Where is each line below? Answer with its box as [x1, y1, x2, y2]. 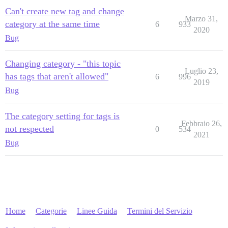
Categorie [35, 207, 67, 215]
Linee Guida [76, 207, 117, 215]
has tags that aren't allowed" [5, 71, 108, 81]
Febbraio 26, [181, 119, 222, 128]
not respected [5, 124, 54, 134]
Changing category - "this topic [5, 59, 121, 69]
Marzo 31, [185, 14, 218, 23]
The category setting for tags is [5, 111, 120, 121]
